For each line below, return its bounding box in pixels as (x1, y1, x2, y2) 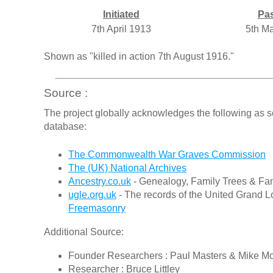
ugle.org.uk (68, 190, 116, 200)
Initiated (103, 9, 140, 20)
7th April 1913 (91, 24, 151, 35)
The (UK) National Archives (68, 163, 186, 174)
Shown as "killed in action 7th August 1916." (44, 51, 234, 62)
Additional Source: (44, 227, 124, 238)
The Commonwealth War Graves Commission (68, 149, 266, 160)
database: (44, 121, 87, 132)
